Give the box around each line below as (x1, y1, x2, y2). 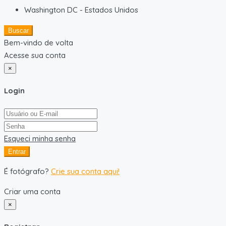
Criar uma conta (4, 186, 61, 196)
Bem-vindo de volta (4, 37, 73, 47)
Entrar (8, 147, 26, 155)
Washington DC (24, 5, 78, 15)
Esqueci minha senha (4, 133, 76, 143)
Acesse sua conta (4, 50, 66, 60)
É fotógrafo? (4, 166, 51, 176)
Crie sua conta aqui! (51, 166, 120, 176)
